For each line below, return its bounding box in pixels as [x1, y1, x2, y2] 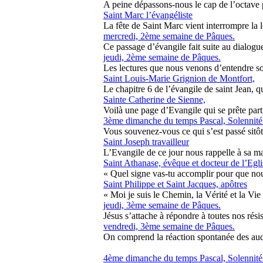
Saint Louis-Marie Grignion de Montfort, [103, 73, 255, 83]
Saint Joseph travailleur [103, 137, 189, 147]
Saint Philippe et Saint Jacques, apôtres [103, 179, 247, 189]
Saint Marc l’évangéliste [103, 10, 193, 20]
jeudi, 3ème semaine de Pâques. [103, 200, 221, 210]
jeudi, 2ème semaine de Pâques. [103, 52, 221, 62]
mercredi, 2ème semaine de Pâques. [103, 31, 235, 41]
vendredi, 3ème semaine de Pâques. [103, 221, 235, 231]
